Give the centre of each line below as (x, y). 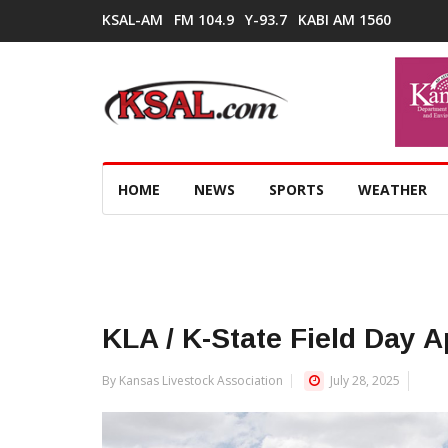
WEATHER (392, 189)
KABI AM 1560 (344, 19)
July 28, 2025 (363, 380)
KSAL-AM (132, 19)
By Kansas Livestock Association (192, 380)
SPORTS (296, 189)
